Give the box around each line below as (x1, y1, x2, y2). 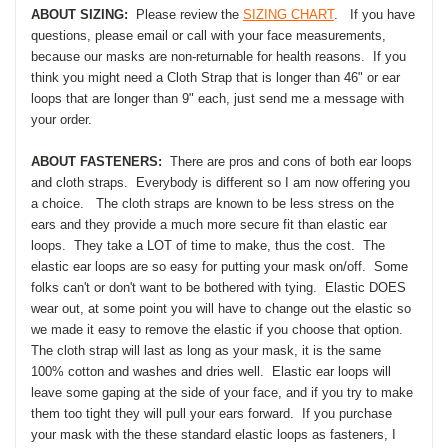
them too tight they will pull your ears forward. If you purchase (31, 405, 392, 421)
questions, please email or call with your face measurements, (31, 27, 386, 43)
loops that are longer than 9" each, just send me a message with (31, 90, 404, 106)
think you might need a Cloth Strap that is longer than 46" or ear (31, 69, 400, 85)
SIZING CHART (243, 6, 334, 22)
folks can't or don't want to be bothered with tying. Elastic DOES (31, 279, 406, 295)
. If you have (334, 6, 415, 22)
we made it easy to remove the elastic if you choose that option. (31, 321, 407, 337)
